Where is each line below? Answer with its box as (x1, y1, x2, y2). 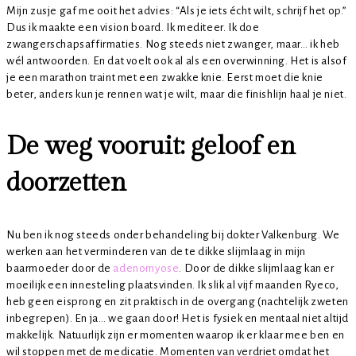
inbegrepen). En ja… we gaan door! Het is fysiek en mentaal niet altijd (6, 312, 350, 325)
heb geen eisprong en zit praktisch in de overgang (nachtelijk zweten (6, 296, 349, 308)
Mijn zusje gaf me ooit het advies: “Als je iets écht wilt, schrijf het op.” (6, 5, 347, 17)
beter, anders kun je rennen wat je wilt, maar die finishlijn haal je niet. (6, 88, 347, 101)
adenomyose (113, 262, 180, 275)
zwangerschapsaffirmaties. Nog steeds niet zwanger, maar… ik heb (6, 38, 340, 51)
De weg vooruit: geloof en (6, 131, 296, 162)
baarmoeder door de (6, 262, 114, 275)
